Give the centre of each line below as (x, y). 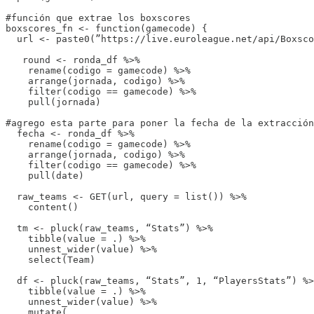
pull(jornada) (53, 102)
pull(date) (45, 175)
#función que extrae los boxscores (98, 18)
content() (42, 207)
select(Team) (50, 259)
